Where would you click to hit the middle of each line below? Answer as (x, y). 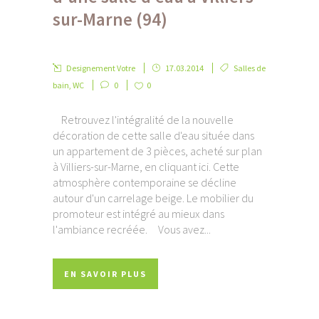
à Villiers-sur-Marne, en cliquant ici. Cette (146, 167)
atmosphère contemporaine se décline (145, 183)
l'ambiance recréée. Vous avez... (132, 230)
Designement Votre (101, 68)
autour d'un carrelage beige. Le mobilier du (153, 198)
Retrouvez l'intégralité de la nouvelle (143, 120)
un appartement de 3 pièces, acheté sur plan (157, 151)
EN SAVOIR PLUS (105, 274)
